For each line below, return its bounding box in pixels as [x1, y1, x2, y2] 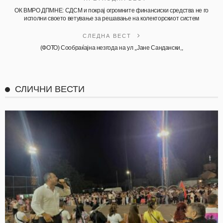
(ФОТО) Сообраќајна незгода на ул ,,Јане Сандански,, [40, 44, 183, 52]
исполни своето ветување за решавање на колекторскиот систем [24, 15, 199, 22]
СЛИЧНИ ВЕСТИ [15, 84, 85, 95]
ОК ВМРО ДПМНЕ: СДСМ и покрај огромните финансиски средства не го [14, 7, 209, 14]
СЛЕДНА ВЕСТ [82, 33, 134, 39]
